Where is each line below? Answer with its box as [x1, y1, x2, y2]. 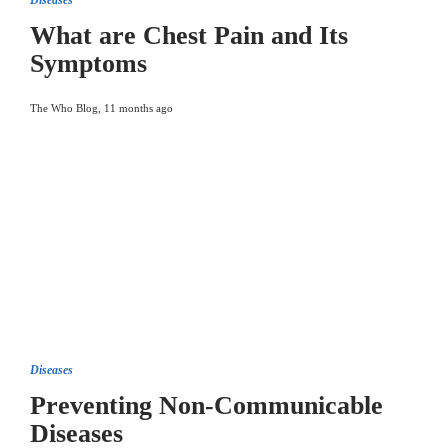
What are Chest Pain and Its [30, 21, 348, 50]
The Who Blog [30, 102, 98, 114]
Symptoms [30, 49, 147, 78]
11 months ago [104, 102, 173, 114]
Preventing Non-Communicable [30, 391, 383, 420]
